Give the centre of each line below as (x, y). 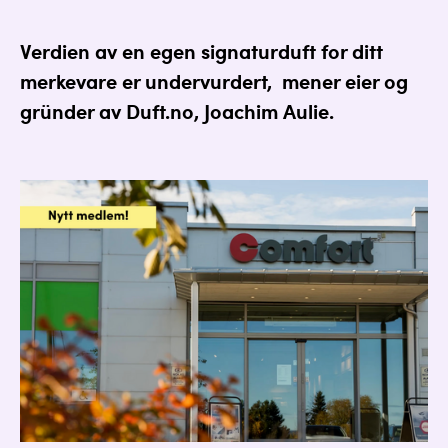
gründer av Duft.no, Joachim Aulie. (177, 115)
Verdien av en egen (110, 55)
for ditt (349, 55)
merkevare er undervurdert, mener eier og (214, 85)
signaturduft (258, 55)
